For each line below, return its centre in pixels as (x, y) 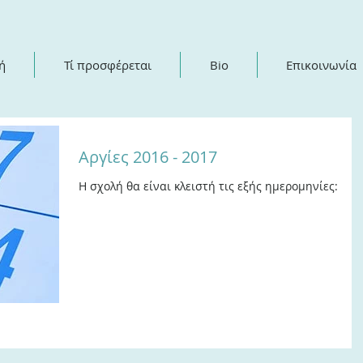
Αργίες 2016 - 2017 (148, 157)
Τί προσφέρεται (107, 65)
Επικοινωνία (321, 65)
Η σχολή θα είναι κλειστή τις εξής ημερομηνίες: (208, 186)
